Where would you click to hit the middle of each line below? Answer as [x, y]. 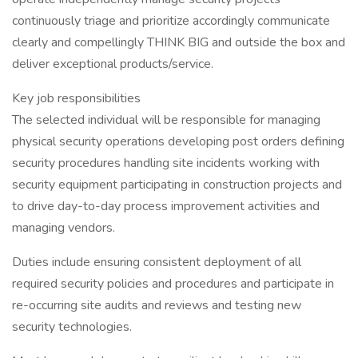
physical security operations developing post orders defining [178, 141]
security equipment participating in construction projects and [177, 185]
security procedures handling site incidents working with [166, 163]
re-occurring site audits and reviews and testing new [157, 305]
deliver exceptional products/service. [113, 64]
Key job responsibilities [76, 98]
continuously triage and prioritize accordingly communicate [171, 21]
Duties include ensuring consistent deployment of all [157, 262]
